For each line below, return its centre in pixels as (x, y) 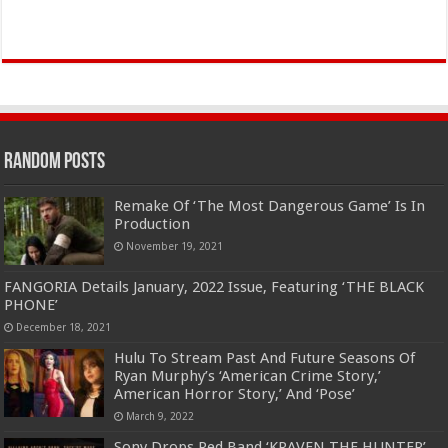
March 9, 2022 (160, 415)
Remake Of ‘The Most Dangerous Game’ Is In (270, 205)
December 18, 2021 (64, 326)
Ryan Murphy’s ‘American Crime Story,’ (248, 375)
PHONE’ (31, 304)
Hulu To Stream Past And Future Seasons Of (265, 357)
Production (152, 223)
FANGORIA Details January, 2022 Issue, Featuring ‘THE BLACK (214, 286)
